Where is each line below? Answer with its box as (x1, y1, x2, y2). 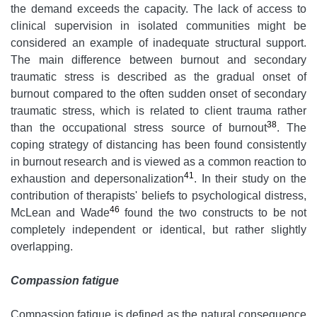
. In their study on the (194, 173, 307, 185)
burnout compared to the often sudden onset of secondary (11, 88, 306, 100)
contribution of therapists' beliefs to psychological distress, (11, 190, 306, 202)
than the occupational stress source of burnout (11, 122, 267, 134)
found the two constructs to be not (119, 207, 307, 219)
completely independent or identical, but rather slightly (11, 224, 306, 236)
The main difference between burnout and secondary (11, 54, 306, 67)
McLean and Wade (11, 207, 110, 219)
